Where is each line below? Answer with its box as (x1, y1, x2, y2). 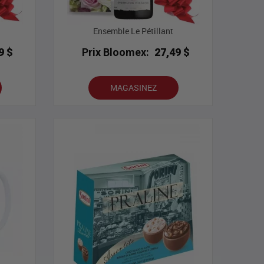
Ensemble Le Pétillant (93, 25, 173, 37)
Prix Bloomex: (82, 46, 150, 59)
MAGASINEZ (110, 82, 157, 94)
